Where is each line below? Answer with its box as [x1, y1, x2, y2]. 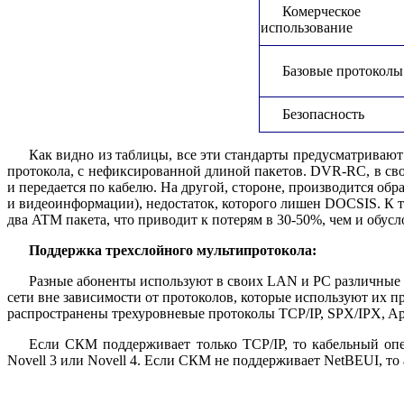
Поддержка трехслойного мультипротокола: [29, 242, 317, 258]
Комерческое [282, 3, 361, 19]
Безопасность [282, 106, 364, 122]
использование [261, 19, 353, 35]
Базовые [282, 62, 333, 78]
